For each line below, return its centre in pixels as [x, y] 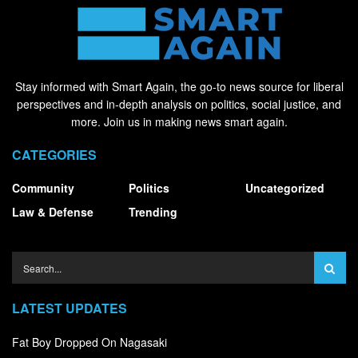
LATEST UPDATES [70, 308]
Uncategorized [285, 188]
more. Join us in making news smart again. [179, 122]
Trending [153, 212]
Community [43, 188]
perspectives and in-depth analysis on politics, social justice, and [179, 104]
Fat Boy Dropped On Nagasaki [89, 342]
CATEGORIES [54, 155]
